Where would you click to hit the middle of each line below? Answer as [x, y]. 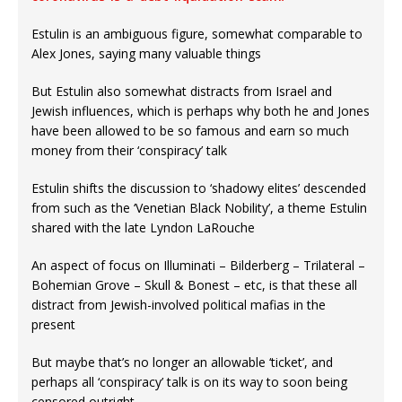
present [53, 325]
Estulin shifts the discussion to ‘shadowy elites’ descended [199, 188]
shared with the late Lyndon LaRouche [143, 228]
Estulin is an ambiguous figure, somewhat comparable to [197, 34]
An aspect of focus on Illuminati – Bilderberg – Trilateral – [198, 266]
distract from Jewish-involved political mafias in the [179, 305]
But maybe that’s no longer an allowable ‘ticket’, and [182, 363]
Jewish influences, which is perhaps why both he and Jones [201, 111]
